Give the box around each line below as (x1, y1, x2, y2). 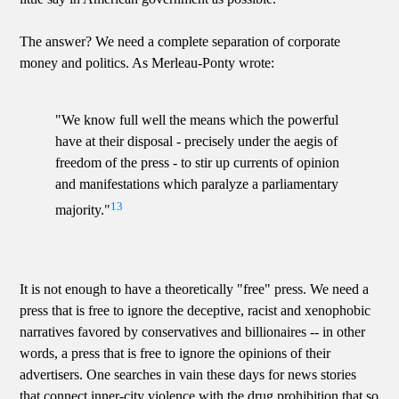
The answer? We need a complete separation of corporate (20, 34, 341, 50)
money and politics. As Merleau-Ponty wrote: (20, 55, 275, 71)
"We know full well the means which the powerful (55, 112, 339, 128)
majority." (55, 202, 111, 218)
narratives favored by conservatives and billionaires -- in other (20, 323, 366, 339)
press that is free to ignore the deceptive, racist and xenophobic (20, 302, 371, 318)
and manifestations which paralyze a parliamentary (55, 176, 339, 192)
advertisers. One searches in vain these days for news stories (20, 366, 357, 382)
